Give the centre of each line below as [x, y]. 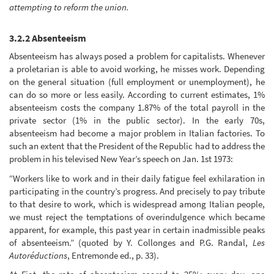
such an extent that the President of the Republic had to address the [137, 146]
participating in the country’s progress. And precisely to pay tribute [137, 191]
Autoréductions [38, 255]
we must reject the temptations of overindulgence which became [137, 217]
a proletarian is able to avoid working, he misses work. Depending [137, 69]
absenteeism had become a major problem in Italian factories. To [137, 133]
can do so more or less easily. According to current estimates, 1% [137, 95]
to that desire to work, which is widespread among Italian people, [137, 204]
